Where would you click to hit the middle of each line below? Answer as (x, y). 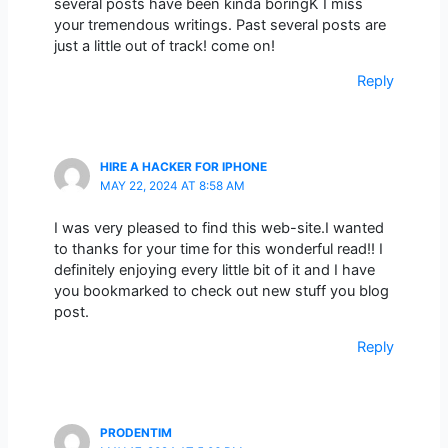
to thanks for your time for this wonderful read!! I (218, 248)
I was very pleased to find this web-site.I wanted (218, 227)
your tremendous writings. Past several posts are (219, 24)
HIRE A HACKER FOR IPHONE (183, 166)
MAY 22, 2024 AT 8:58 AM (172, 185)
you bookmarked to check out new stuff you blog (221, 290)
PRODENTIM (135, 432)
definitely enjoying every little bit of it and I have (214, 269)
